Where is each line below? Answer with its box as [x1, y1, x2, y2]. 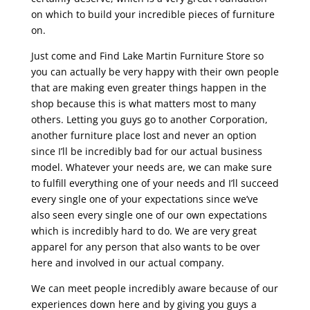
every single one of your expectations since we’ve [30, 192, 258, 206]
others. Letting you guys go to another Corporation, [30, 113, 268, 127]
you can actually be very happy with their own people [30, 65, 279, 79]
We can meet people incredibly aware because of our [30, 282, 278, 295]
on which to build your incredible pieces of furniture [30, 8, 275, 21]
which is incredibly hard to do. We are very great [30, 224, 257, 238]
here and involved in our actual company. [30, 256, 224, 270]
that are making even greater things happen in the [30, 81, 266, 95]
